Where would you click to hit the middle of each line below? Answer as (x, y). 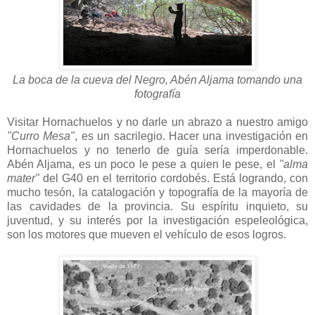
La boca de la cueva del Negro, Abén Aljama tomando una (157, 80)
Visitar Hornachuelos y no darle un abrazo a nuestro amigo (157, 122)
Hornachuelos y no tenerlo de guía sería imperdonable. (157, 150)
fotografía (157, 94)
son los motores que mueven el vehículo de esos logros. (147, 235)
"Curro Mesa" (41, 136)
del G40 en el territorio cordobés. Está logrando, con (174, 179)
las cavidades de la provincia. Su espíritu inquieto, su (157, 207)
